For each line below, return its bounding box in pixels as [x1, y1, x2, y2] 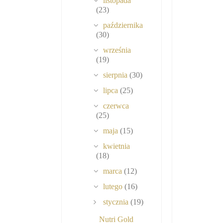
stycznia [103, 198, 131, 207]
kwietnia [103, 142, 130, 151]
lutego [103, 182, 125, 191]
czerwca [103, 102, 129, 111]
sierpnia [103, 71, 130, 80]
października [103, 21, 143, 30]
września [103, 46, 131, 55]
